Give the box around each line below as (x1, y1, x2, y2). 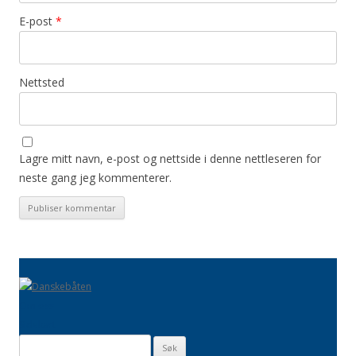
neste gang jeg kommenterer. (19, 169, 172, 185)
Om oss (19, 298, 54, 312)
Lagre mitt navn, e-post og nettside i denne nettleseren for (19, 150, 321, 166)
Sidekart (19, 317, 56, 331)
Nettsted (19, 74, 64, 90)
